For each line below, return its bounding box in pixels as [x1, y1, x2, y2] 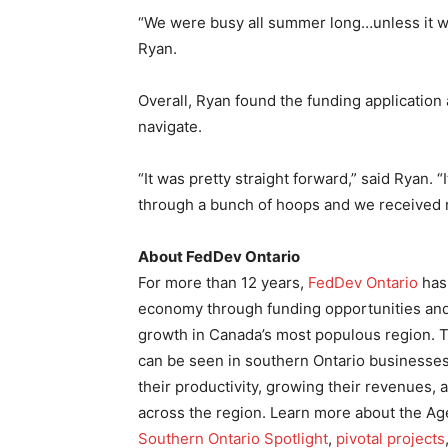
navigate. [138, 117, 202, 136]
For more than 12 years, [138, 273, 308, 292]
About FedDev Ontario [138, 247, 300, 266]
